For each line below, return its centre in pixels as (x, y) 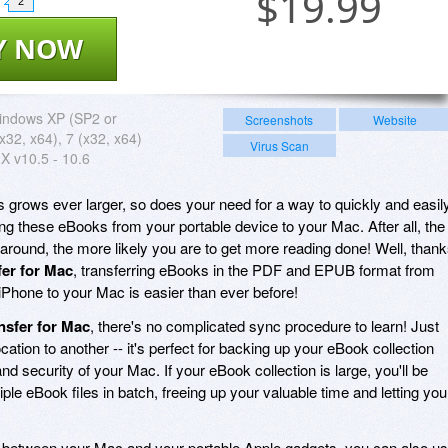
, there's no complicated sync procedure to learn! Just (264, 325)
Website (394, 119)
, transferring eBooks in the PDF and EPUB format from (254, 269)
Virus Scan (279, 145)
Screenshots (279, 119)
